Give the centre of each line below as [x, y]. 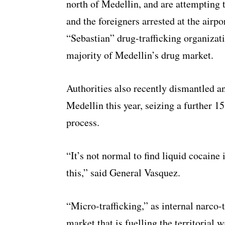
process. [83, 123]
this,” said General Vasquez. [123, 173]
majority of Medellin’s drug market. [140, 55]
